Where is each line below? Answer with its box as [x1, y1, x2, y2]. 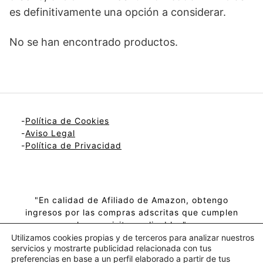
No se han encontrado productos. [9, 35, 178, 48]
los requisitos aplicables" [76, 219, 187, 230]
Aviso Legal [25, 127, 75, 138]
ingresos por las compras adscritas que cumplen [25, 207, 238, 217]
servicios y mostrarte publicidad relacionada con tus [11, 243, 211, 253]
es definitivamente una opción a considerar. [9, 5, 226, 18]
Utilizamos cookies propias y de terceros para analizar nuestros [11, 232, 254, 242]
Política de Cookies [25, 115, 109, 126]
